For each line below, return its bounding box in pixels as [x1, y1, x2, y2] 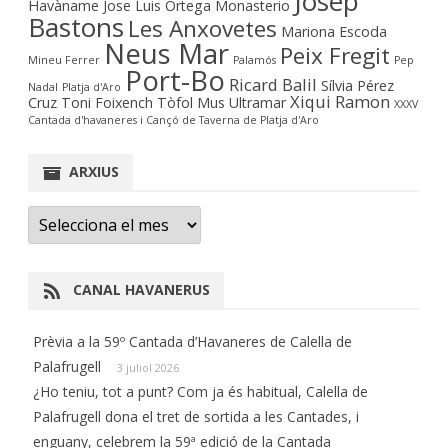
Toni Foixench [61, 93, 153, 112]
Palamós [233, 53, 276, 67]
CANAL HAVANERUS [73, 280, 210, 299]
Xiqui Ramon [290, 90, 390, 113]
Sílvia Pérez [321, 76, 394, 95]
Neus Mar [104, 34, 229, 72]
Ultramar [229, 93, 286, 112]
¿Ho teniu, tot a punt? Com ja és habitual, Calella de [33, 382, 368, 401]
